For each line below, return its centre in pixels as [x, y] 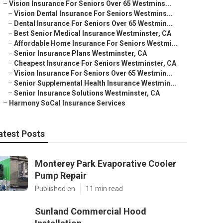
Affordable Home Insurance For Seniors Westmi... [96, 43]
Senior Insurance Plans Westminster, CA [80, 53]
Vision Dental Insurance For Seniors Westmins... [93, 13]
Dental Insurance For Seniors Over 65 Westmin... [93, 23]
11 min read [104, 189]
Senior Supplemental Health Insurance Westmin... [95, 83]
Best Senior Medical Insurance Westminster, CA [93, 33]
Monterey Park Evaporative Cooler [106, 164]
